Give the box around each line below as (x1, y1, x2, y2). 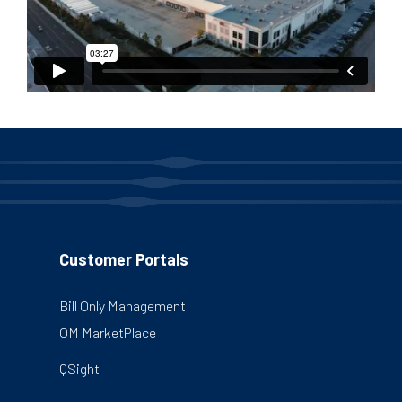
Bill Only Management (59, 296, 186, 314)
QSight (59, 359, 100, 377)
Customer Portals (59, 249, 188, 269)
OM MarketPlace (59, 323, 156, 341)
